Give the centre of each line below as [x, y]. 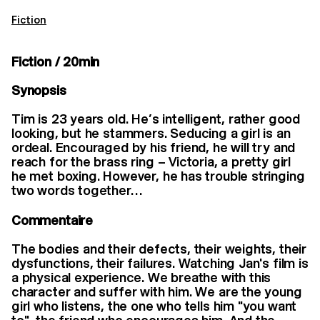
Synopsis [39, 90]
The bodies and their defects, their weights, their [159, 249]
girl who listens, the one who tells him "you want [154, 306]
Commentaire [52, 220]
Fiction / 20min [56, 61]
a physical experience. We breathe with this [141, 277]
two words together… [80, 190]
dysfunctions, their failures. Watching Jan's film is [160, 263]
